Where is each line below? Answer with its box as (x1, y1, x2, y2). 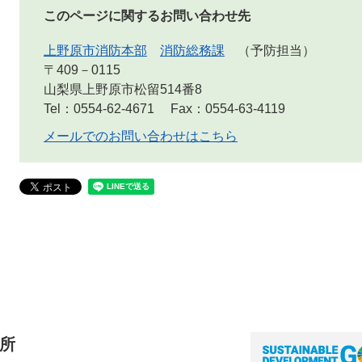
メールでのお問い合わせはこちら (44, 128, 238, 143)
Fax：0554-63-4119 (170, 101, 285, 116)
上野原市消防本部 (44, 43, 147, 57)
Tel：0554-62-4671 (44, 101, 154, 116)
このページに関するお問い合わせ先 (44, 8, 250, 23)
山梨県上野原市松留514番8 (44, 82, 202, 96)
